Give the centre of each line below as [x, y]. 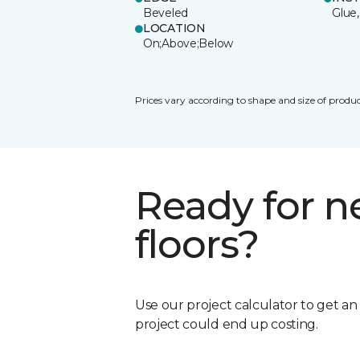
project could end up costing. [227, 324]
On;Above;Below [188, 43]
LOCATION [174, 28]
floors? [197, 244]
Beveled [166, 12]
